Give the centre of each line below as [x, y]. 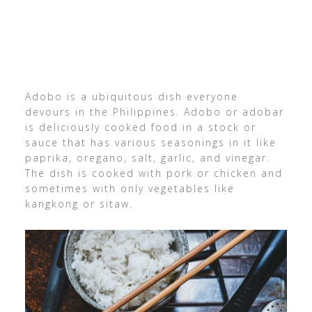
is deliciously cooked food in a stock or [140, 127]
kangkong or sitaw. [79, 204]
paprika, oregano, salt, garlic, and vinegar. [147, 158]
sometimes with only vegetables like [130, 188]
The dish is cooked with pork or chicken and [154, 173]
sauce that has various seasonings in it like [150, 142]
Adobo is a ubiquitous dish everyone [131, 96]
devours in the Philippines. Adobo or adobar [154, 112]
